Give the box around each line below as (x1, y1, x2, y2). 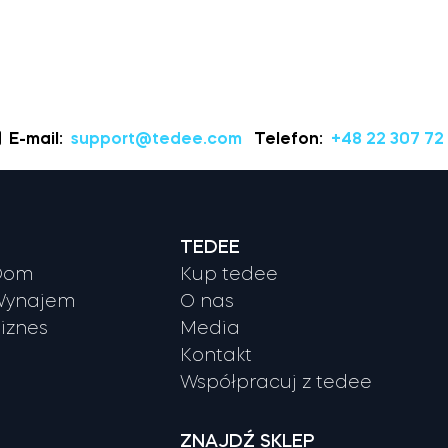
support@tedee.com (70, 129, 242, 146)
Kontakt (180, 345, 253, 364)
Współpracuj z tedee (180, 372, 373, 391)
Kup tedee (180, 264, 279, 283)
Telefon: (245, 129, 331, 146)
